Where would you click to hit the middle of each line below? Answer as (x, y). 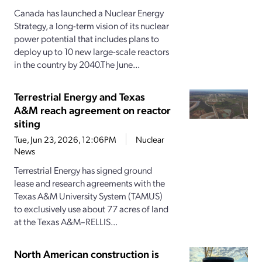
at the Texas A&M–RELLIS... (66, 222)
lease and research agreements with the (89, 183)
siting (27, 123)
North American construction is (87, 254)
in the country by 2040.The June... (77, 64)
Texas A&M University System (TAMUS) (88, 196)
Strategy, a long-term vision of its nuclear (92, 26)
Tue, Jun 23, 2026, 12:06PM (65, 139)
